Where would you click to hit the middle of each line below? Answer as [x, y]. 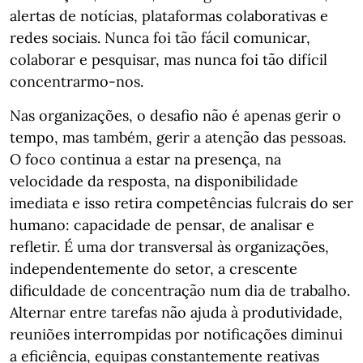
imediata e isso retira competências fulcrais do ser [181, 203]
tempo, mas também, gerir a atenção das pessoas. [178, 137]
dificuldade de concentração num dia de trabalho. [180, 290]
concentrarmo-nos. [77, 81]
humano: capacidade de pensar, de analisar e [162, 225]
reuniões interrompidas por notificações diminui [176, 334]
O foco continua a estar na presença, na [145, 159]
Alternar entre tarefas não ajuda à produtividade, [176, 312]
